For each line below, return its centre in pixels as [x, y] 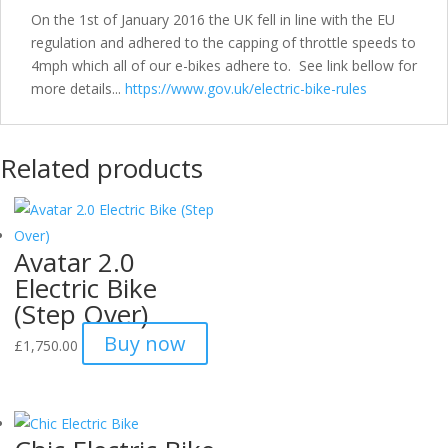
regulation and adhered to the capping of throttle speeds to [223, 42]
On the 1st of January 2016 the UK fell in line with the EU [213, 19]
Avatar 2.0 [74, 262]
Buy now [145, 343]
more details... [78, 88]
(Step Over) [81, 314]
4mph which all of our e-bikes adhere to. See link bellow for [224, 65]
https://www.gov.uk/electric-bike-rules [246, 88]
